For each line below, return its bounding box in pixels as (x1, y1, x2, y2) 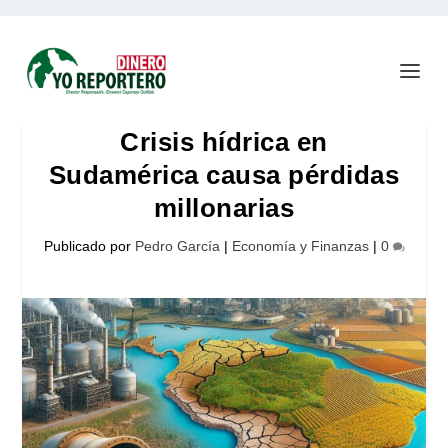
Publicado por (43, 238, 135, 254)
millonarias (153, 193, 295, 223)
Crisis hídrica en (120, 127, 328, 157)
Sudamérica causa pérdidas (48, 160, 400, 190)
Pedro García (134, 238, 220, 254)
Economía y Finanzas (231, 238, 369, 254)
